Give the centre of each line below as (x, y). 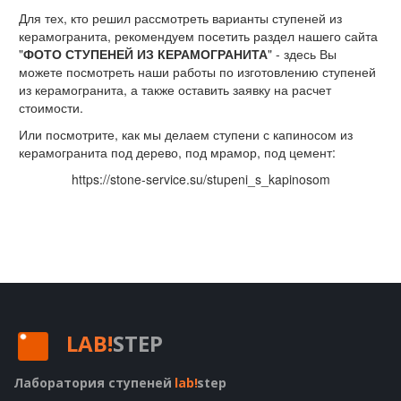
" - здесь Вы (302, 54)
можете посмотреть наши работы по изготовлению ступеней (197, 72)
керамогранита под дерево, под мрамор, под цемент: (177, 152)
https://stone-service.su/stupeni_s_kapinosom (200, 179)
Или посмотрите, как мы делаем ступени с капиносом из (186, 134)
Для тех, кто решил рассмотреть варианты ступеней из (180, 18)
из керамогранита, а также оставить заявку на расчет (175, 90)
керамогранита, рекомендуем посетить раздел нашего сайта (198, 36)
